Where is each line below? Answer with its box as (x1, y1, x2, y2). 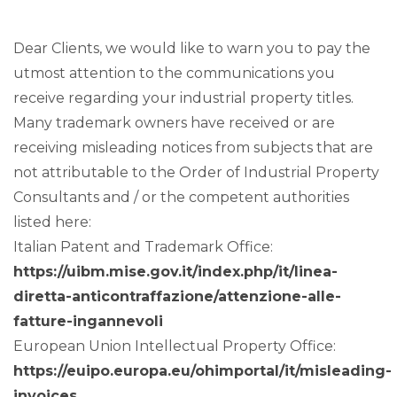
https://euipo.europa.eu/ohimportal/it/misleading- (13, 362, 392, 379)
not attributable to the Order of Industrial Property (13, 164, 379, 181)
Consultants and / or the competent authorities (13, 189, 349, 206)
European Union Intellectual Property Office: (13, 338, 336, 354)
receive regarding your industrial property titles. (13, 90, 354, 106)
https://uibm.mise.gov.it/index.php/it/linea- (13, 263, 338, 280)
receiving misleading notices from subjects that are (13, 139, 373, 156)
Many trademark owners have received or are (13, 114, 335, 131)
